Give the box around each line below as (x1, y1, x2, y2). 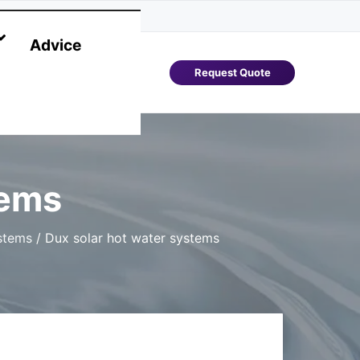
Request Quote (194, 66, 271, 80)
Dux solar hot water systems (40, 230, 219, 246)
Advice (29, 35, 81, 55)
